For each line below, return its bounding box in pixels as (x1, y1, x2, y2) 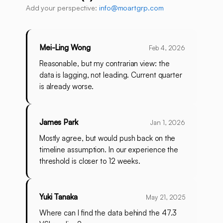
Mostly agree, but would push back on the (39, 133, 176, 143)
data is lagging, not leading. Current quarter (39, 70, 182, 80)
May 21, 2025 (146, 193, 186, 202)
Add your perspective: (25, 3, 99, 12)
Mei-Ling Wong (39, 43, 91, 53)
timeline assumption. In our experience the (39, 145, 179, 155)
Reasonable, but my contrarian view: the (39, 59, 170, 69)
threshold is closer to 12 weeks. (39, 156, 141, 166)
